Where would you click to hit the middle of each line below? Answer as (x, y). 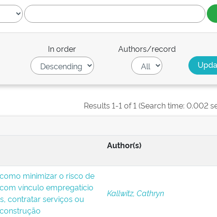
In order (62, 48)
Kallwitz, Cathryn (135, 193)
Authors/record (147, 48)
